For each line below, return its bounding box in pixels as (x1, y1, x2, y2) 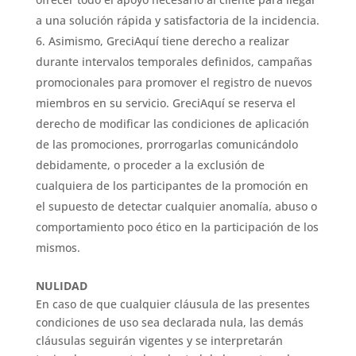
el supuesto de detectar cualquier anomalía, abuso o (35, 199, 317, 214)
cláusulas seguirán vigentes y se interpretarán (35, 333, 283, 348)
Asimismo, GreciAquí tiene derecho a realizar (48, 33, 289, 48)
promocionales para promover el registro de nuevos (35, 75, 312, 90)
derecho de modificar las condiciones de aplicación (35, 116, 309, 131)
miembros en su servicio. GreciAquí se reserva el (35, 95, 296, 110)
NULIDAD (35, 278, 87, 293)
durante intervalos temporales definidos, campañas (35, 54, 312, 69)
